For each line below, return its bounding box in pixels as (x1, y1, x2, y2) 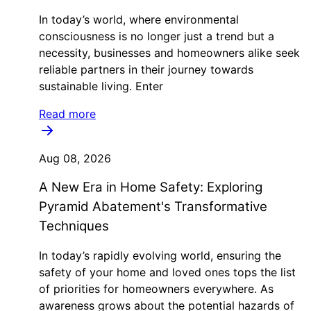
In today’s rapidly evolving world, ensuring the (39, 249, 281, 262)
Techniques (39, 218, 109, 234)
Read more (39, 107, 96, 121)
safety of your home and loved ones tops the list (39, 265, 296, 279)
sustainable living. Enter (39, 79, 163, 93)
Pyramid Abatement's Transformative (39, 199, 267, 215)
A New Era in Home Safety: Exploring (39, 179, 262, 195)
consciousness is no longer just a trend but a (39, 29, 274, 43)
